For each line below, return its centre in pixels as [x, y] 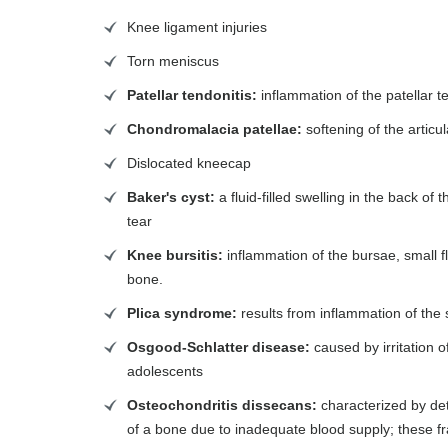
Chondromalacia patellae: [214, 129]
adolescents [165, 371]
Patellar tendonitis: [192, 95]
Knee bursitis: [175, 255]
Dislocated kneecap [189, 163]
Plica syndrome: [182, 313]
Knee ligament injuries [197, 27]
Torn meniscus [173, 61]
